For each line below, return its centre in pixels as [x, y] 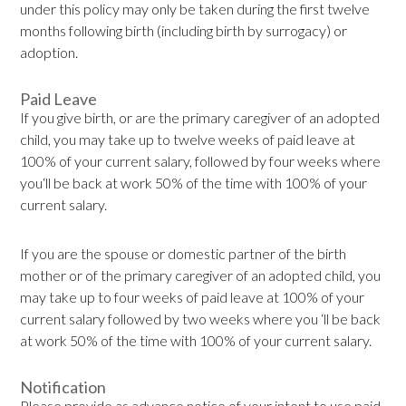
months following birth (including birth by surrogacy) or [184, 31]
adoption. [49, 53]
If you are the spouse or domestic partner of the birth [184, 254]
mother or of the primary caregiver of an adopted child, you [201, 275]
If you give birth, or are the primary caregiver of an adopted [200, 118]
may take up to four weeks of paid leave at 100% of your [193, 297]
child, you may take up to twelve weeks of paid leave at [188, 140]
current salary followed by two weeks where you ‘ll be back [201, 319]
